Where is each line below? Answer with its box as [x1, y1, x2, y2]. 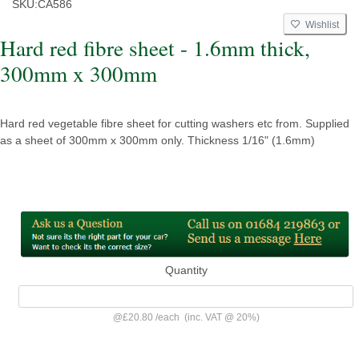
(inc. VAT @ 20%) [179, 311, 260, 323]
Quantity [164, 264, 208, 277]
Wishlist [301, 18, 339, 30]
